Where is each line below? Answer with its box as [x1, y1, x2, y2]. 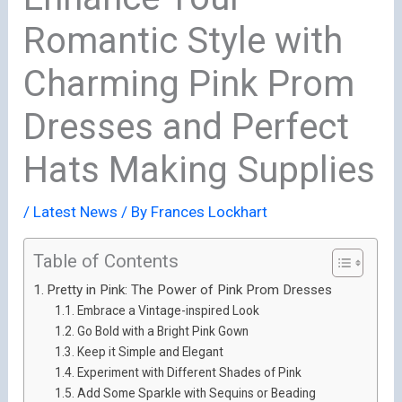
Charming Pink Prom [23, 62, 355, 105]
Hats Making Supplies [23, 148, 376, 191]
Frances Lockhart [151, 202, 268, 221]
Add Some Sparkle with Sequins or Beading [77, 385, 317, 400]
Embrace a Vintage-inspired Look [77, 302, 260, 318]
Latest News [33, 202, 118, 221]
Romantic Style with [23, 19, 344, 62]
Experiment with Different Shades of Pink [77, 364, 302, 380]
